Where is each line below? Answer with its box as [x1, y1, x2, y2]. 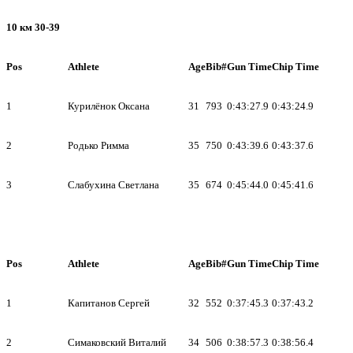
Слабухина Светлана [68, 178, 159, 191]
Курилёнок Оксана [68, 99, 150, 112]
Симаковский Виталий [68, 336, 166, 348]
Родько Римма [68, 139, 129, 151]
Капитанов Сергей [68, 296, 150, 309]
